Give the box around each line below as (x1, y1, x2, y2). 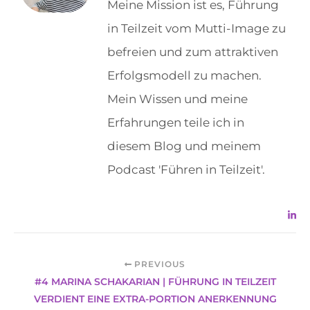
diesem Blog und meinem (107, 139, 261, 154)
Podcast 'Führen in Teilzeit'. (107, 163, 265, 177)
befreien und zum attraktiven (107, 45, 278, 60)
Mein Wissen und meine (107, 92, 248, 107)
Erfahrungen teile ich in (107, 116, 244, 130)
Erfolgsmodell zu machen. (107, 69, 262, 83)
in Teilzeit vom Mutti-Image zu (107, 21, 286, 36)
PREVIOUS (131, 259, 186, 270)
